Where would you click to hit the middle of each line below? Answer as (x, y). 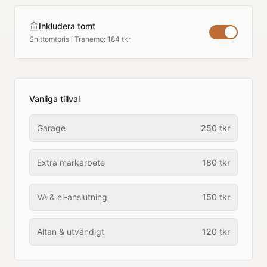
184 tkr (119, 39)
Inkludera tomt (67, 26)
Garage (51, 128)
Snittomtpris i (52, 39)
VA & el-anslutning (72, 197)
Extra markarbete (71, 162)
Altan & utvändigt (71, 232)
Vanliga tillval (55, 99)
